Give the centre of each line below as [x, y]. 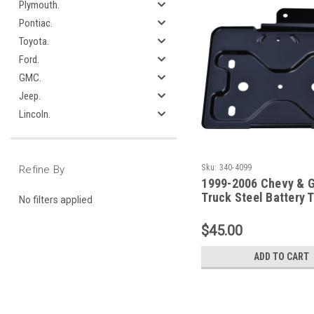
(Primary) [226, 211]
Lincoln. [35, 114]
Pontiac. [36, 23]
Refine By [42, 170]
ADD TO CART [282, 256]
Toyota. [34, 41]
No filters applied [56, 199]
